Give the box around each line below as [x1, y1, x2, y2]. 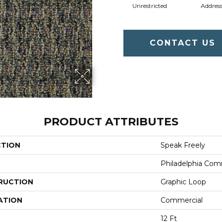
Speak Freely [161, 141, 205, 150]
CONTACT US [150, 38, 216, 48]
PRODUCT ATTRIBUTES [44, 115, 178, 128]
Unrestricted [132, 1, 167, 9]
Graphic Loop [161, 177, 206, 186]
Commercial [161, 196, 203, 205]
